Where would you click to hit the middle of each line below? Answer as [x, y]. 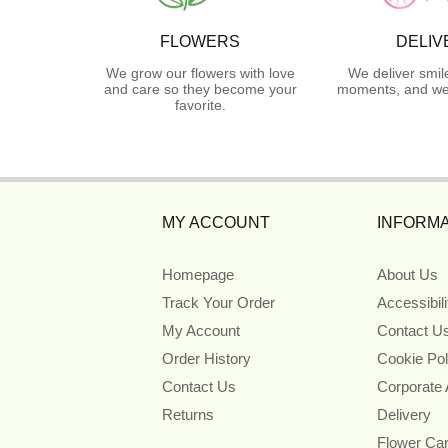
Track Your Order [218, 303]
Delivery [403, 415]
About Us [407, 275]
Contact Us [199, 387]
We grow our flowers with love [200, 73]
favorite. [200, 105]
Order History [206, 359]
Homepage [198, 275]
